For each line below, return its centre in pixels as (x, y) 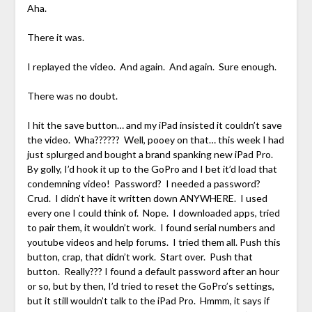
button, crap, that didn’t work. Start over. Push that (140, 257)
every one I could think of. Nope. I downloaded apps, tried (153, 213)
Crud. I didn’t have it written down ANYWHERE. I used (147, 198)
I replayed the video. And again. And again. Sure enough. (151, 67)
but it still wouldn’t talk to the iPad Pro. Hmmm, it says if (148, 301)
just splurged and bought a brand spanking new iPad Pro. (151, 155)
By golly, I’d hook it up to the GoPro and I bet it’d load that (152, 169)
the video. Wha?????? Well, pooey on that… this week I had (155, 140)
